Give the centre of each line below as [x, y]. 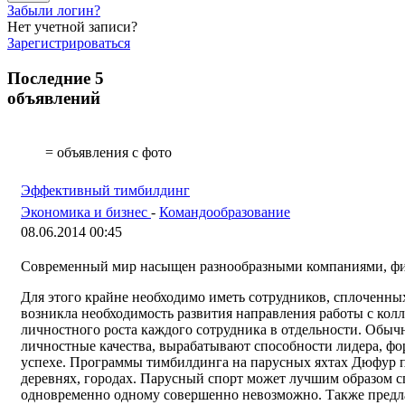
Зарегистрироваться [69, 43]
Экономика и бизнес [86, 212]
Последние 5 [56, 79]
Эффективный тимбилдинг [105, 190]
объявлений [54, 99]
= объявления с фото [107, 152]
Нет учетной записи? [72, 27]
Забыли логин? [54, 11]
